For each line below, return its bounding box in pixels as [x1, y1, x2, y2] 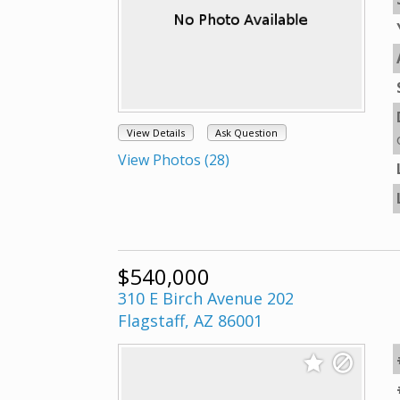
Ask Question [215, 126, 279, 140]
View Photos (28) [118, 150, 229, 171]
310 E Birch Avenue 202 [118, 287, 294, 309]
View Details [126, 126, 185, 140]
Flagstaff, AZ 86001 [118, 310, 262, 331]
